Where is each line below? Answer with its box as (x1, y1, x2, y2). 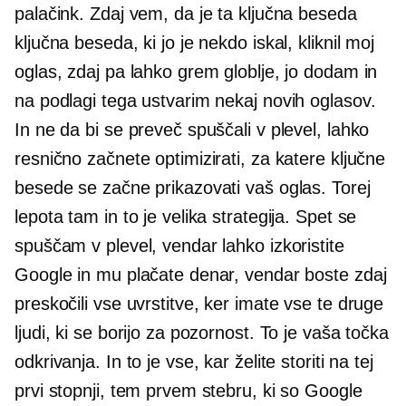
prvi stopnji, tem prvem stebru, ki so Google (14, 381, 362, 401)
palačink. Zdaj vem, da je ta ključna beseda (14, 4, 357, 24)
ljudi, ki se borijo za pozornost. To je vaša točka (14, 323, 389, 343)
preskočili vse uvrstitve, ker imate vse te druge (14, 294, 384, 314)
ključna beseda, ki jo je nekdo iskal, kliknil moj (14, 33, 375, 53)
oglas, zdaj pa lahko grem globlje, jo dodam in (14, 62, 378, 82)
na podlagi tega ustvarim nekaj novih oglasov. (14, 91, 376, 111)
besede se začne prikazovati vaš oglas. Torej (14, 178, 371, 198)
